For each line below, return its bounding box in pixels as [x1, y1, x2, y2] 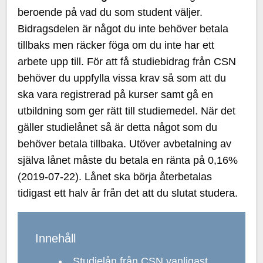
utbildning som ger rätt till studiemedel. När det [18, 105, 236, 117]
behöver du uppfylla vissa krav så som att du [18, 72, 227, 84]
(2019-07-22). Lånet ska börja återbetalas [18, 171, 213, 183]
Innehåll [35, 232, 76, 245]
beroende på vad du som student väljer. [18, 6, 203, 18]
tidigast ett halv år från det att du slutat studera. [18, 187, 238, 199]
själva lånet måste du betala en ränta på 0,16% [18, 154, 238, 166]
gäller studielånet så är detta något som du [18, 122, 218, 133]
